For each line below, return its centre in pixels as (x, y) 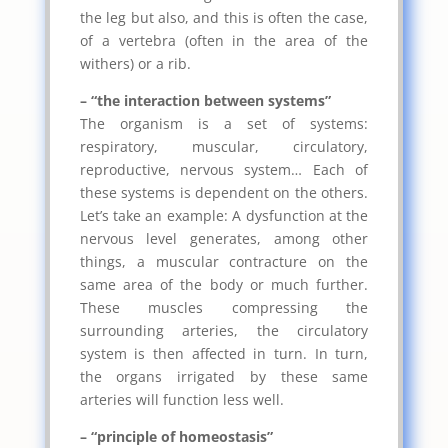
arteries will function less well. (181, 399)
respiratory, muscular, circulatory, (224, 146)
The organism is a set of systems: (224, 123)
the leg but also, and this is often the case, (224, 17)
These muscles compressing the (224, 307)
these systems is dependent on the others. (224, 192)
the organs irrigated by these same (224, 376)
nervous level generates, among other (224, 238)
